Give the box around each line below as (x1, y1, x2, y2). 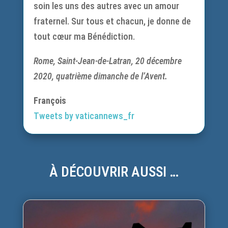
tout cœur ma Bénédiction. (33, 31, 135, 42)
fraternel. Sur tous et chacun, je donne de (33, 16, 191, 26)
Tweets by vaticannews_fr (33, 110, 134, 121)
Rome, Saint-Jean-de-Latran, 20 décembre (33, 55, 182, 66)
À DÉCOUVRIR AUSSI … (49, 163, 179, 180)
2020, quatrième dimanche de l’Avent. (33, 71, 167, 81)
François (33, 95, 66, 106)
